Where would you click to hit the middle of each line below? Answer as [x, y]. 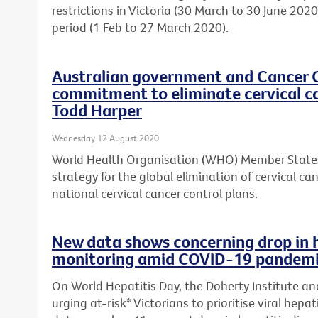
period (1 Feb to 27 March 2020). [140, 28]
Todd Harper [97, 110]
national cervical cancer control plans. [155, 193]
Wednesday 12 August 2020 [105, 138]
